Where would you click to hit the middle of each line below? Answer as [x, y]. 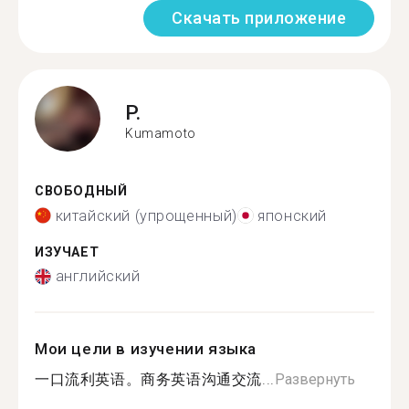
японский [293, 215]
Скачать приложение [259, 18]
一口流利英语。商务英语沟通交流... [155, 379]
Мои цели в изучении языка [146, 349]
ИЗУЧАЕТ [67, 252]
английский [98, 276]
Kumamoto [161, 133]
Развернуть [315, 379]
